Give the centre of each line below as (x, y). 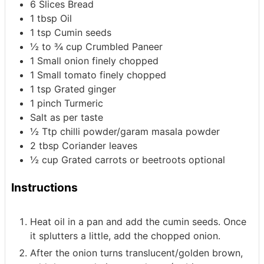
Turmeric (84, 103)
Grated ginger (85, 89)
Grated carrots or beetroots (123, 160)
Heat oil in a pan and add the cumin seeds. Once (138, 221)
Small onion (65, 61)
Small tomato (68, 75)
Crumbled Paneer (124, 47)
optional (207, 160)
